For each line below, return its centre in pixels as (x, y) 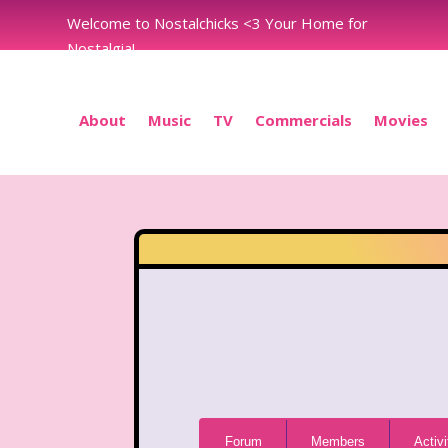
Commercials (303, 120)
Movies (401, 120)
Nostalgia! (101, 48)
